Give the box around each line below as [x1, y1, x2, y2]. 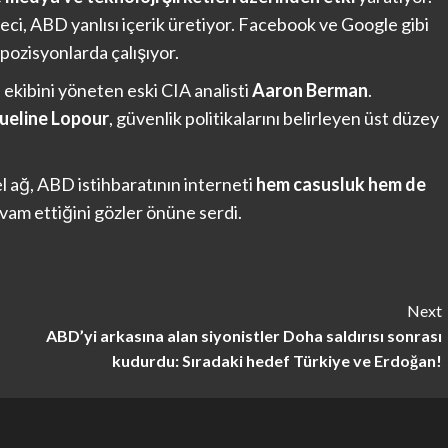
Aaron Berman [252, 79, 368, 102]
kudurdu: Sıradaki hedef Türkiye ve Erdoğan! [111, 351, 442, 371]
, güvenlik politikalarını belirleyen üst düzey [109, 107, 439, 130]
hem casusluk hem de [256, 173, 426, 196]
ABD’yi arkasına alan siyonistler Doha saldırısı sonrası [45, 326, 442, 346]
